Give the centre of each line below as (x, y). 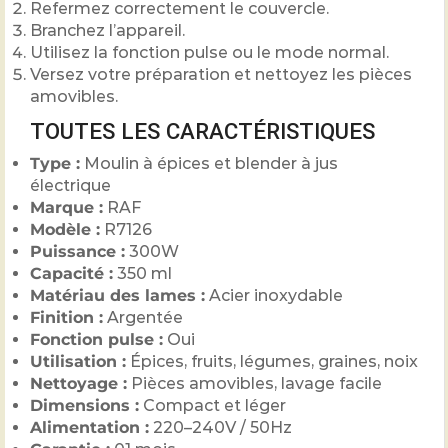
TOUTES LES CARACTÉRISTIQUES (202, 130)
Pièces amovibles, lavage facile (254, 383)
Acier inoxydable (274, 295)
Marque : (66, 207)
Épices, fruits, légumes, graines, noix (272, 361)
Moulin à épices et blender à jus (209, 163)
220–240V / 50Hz (220, 427)
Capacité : (71, 273)
